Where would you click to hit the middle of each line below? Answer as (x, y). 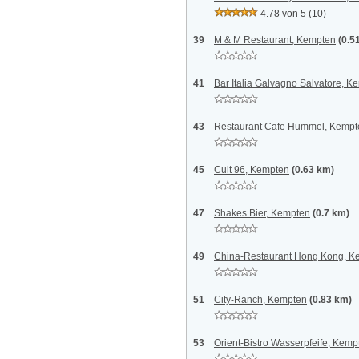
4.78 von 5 (283, 14)
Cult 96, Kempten (252, 170)
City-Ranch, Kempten (260, 300)
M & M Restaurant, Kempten (275, 40)
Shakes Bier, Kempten (262, 213)
